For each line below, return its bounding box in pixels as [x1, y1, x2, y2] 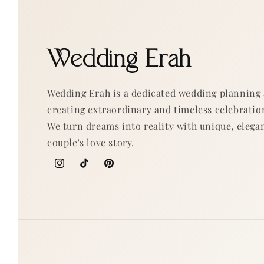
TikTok [78, 164, 110, 177]
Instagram [53, 164, 100, 177]
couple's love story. [47, 136, 134, 148]
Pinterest [103, 164, 145, 177]
